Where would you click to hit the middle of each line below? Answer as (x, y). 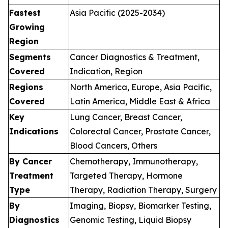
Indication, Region (106, 71)
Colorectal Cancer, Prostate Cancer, (140, 131)
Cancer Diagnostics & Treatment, (135, 57)
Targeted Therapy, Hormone (126, 175)
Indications (34, 131)
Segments (30, 57)
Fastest (25, 12)
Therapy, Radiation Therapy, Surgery (143, 190)
